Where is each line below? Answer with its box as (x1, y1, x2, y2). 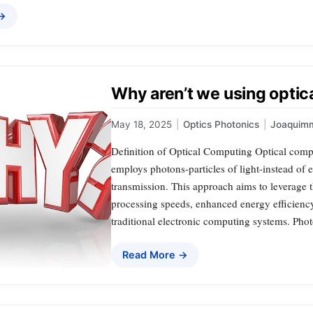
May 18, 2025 (111, 119, 172, 131)
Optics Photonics (183, 119, 259, 131)
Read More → (122, 249, 188, 261)
